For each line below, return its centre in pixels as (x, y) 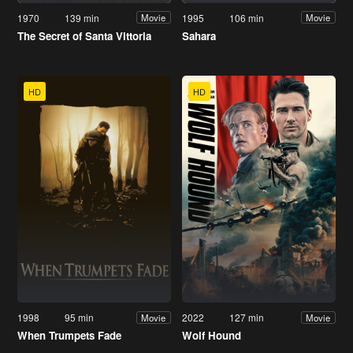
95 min (80, 318)
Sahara (199, 35)
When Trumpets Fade (69, 336)
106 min (247, 17)
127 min (247, 318)
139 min (82, 17)
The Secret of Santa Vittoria (84, 35)
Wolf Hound (212, 336)
